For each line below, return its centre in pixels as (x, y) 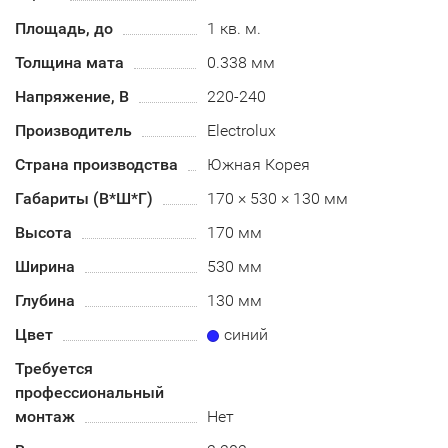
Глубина (45, 300)
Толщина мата (69, 62)
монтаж (45, 416)
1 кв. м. (234, 28)
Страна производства (96, 164)
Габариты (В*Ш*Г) (84, 198)
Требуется (54, 368)
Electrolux (242, 130)
